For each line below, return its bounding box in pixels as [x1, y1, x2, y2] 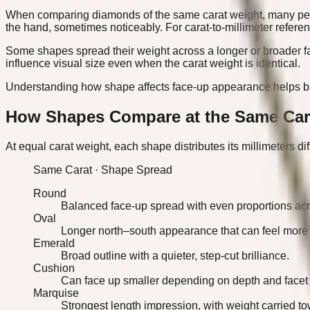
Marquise [33, 286, 79, 299]
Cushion [33, 262, 75, 274]
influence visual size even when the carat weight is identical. [6, 57, 300, 69]
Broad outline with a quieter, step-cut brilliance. [61, 249, 289, 262]
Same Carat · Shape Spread [33, 163, 172, 176]
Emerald [33, 237, 75, 249]
